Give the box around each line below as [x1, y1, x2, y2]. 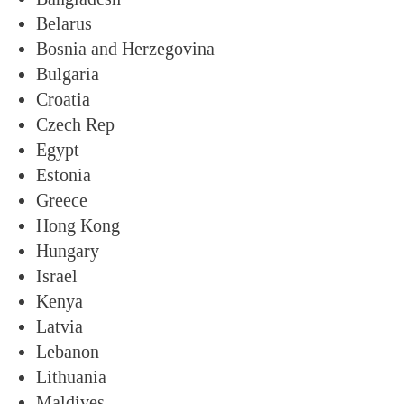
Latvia [36, 316, 83, 336]
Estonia [36, 164, 91, 185]
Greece [36, 189, 87, 210]
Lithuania [36, 366, 106, 387]
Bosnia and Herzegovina [36, 38, 215, 59]
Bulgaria [36, 63, 99, 84]
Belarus [36, 13, 92, 33]
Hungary [36, 240, 99, 261]
